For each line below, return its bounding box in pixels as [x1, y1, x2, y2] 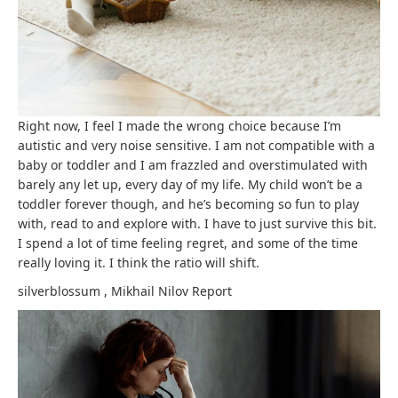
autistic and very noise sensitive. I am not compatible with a [18, 136, 375, 154]
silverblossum [18, 282, 104, 299]
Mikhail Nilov [111, 282, 192, 299]
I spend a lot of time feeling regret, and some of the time [18, 234, 358, 251]
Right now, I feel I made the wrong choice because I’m [18, 116, 341, 134]
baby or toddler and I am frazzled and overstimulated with [18, 155, 368, 173]
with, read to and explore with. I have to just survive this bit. [18, 214, 377, 232]
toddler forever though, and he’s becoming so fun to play [18, 195, 359, 212]
